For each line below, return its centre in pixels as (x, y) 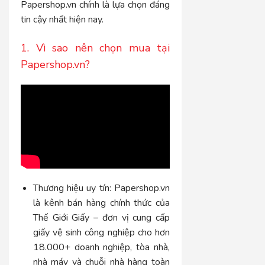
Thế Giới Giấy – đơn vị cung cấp (101, 217)
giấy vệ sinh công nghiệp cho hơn (101, 232)
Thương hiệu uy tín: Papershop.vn (101, 188)
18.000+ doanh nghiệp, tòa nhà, (101, 247)
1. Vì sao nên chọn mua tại (96, 48)
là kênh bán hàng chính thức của (101, 203)
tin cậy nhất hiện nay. (62, 20)
